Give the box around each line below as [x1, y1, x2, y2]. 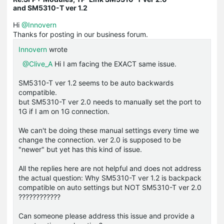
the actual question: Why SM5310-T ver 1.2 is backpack [18, 173, 201, 182]
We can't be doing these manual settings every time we [18, 125, 199, 134]
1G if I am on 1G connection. [18, 106, 109, 115]
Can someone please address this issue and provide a [18, 211, 194, 220]
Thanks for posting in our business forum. [13, 29, 148, 38]
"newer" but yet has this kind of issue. [18, 144, 144, 153]
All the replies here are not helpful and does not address [18, 163, 201, 172]
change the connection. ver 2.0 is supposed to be [18, 135, 181, 144]
